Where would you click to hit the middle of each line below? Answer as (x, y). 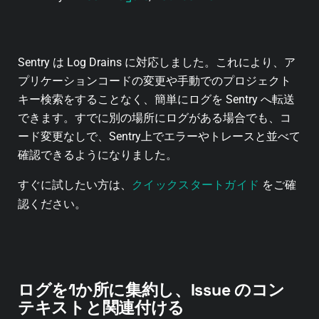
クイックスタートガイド (196, 184)
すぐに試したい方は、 (75, 184)
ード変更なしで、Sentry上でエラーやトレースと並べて (159, 137)
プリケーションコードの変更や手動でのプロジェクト (155, 81)
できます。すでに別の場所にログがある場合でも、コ (155, 118)
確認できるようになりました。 (98, 155)
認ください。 (52, 204)
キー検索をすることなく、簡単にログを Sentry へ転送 (156, 100)
